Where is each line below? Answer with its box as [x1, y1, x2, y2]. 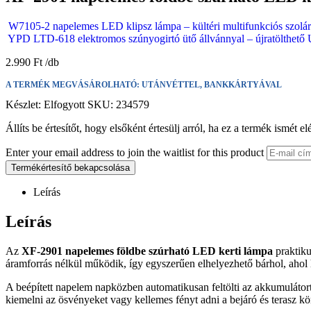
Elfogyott [44, 98, 85, 110]
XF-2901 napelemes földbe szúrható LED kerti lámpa [22, 244, 273, 257]
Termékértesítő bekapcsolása [11, 162, 130, 173]
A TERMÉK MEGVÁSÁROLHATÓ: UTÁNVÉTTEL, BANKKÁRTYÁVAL [6, 79, 282, 90]
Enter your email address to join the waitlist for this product [6, 146, 264, 158]
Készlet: [6, 98, 44, 110]
